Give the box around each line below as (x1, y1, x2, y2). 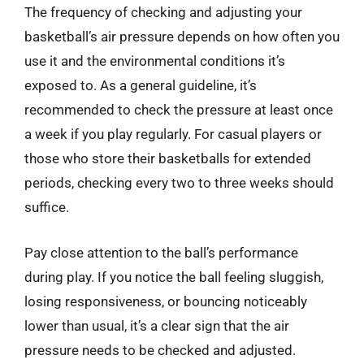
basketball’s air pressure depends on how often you (24, 28, 340, 45)
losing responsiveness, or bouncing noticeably (24, 292, 307, 310)
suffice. (24, 199, 69, 215)
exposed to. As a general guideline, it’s (24, 77, 257, 93)
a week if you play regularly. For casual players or (24, 126, 322, 142)
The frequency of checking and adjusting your (24, 4, 302, 20)
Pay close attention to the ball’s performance (24, 244, 298, 261)
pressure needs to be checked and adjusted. (24, 341, 296, 358)
